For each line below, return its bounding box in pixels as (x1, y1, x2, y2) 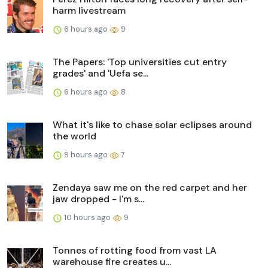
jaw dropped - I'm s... (53, 192, 144, 205)
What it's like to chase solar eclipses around (53, 118, 252, 131)
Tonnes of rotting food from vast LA (53, 243, 217, 257)
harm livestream (53, 4, 126, 17)
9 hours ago (62, 149, 109, 160)
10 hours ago (62, 212, 112, 223)
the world (53, 129, 96, 142)
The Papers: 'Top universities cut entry (53, 55, 227, 68)
